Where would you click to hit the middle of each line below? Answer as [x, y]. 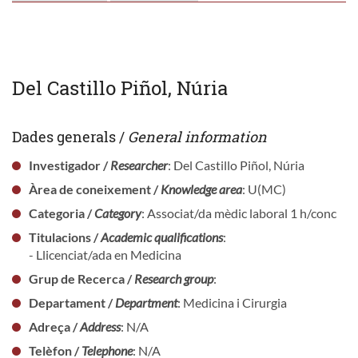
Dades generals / [70, 136]
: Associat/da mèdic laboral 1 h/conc [239, 213]
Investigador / [69, 165]
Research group [173, 278]
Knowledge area [201, 189]
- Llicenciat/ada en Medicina [105, 254]
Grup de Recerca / [81, 278]
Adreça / [54, 326]
